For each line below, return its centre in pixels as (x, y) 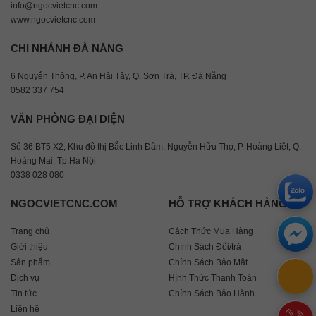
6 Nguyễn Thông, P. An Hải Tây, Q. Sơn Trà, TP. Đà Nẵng (119, 76)
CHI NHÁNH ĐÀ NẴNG (67, 48)
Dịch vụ (25, 278)
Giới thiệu (29, 247)
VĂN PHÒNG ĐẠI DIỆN (68, 119)
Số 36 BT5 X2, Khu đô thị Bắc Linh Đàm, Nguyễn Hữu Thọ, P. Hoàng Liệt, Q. (156, 146)
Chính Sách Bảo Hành (212, 293)
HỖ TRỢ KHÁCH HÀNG (228, 203)
